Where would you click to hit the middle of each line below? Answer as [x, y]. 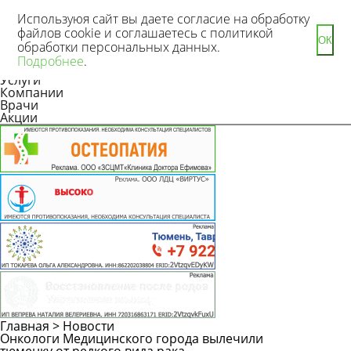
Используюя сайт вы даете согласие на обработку [163, 19]
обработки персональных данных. [119, 47]
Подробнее [51, 61]
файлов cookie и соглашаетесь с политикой [145, 33]
